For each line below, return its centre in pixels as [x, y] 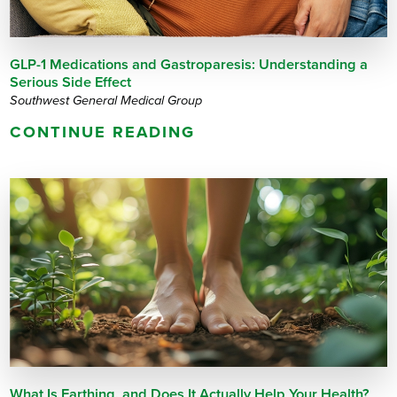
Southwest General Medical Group [106, 100]
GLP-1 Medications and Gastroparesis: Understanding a [189, 64]
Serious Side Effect [71, 82]
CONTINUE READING [102, 132]
